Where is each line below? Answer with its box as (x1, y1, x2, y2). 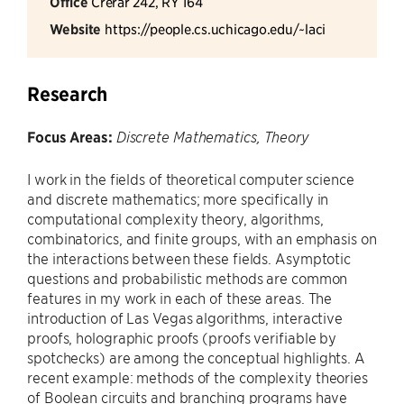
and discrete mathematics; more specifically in (27, 189, 329, 207)
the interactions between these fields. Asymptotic (27, 249, 352, 267)
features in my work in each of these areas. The (27, 289, 333, 307)
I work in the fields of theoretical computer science (27, 170, 354, 188)
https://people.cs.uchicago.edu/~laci (105, 20, 326, 37)
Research (27, 82, 107, 106)
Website (50, 20, 102, 38)
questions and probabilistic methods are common (27, 269, 348, 287)
